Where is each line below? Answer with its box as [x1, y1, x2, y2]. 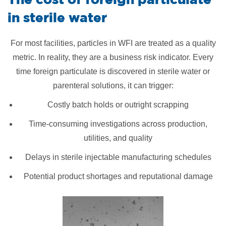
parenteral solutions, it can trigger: [52, 81, 174, 90]
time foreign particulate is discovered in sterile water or [16, 67, 210, 76]
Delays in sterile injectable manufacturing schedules [25, 153, 211, 161]
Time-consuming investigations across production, [29, 120, 207, 128]
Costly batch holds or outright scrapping [47, 100, 189, 109]
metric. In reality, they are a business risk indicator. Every [13, 53, 213, 62]
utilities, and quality [84, 134, 152, 142]
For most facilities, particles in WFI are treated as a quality [10, 39, 216, 47]
